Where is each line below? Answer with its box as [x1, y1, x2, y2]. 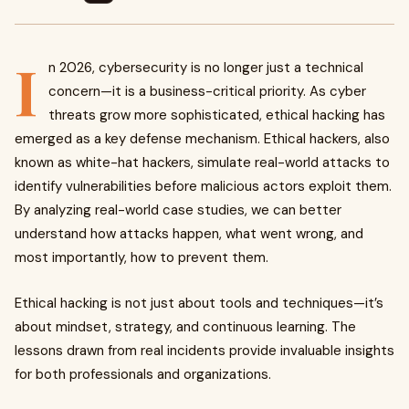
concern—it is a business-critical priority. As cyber [48, 82, 366, 100]
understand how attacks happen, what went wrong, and [15, 225, 363, 243]
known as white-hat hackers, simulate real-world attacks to [15, 153, 390, 172]
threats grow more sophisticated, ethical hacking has [48, 106, 385, 124]
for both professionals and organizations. [15, 365, 271, 383]
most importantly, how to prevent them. [15, 248, 268, 267]
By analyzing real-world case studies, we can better [15, 201, 341, 219]
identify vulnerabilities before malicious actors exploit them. [15, 177, 392, 195]
